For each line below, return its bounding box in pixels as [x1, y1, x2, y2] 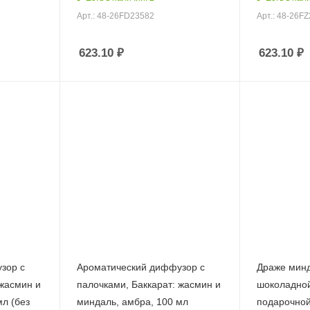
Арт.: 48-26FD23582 [76, 10, 154, 21]
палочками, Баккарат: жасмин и [76, 279, 221, 291]
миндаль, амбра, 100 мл [76, 296, 188, 308]
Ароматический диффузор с [76, 262, 205, 273]
